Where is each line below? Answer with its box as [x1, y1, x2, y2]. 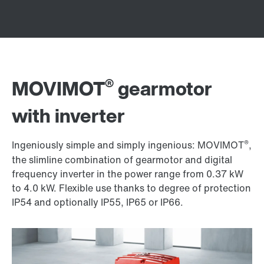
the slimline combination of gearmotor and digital [12, 153, 232, 167]
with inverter [12, 101, 125, 130]
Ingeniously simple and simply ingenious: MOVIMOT [12, 138, 244, 152]
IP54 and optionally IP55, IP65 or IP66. [12, 195, 183, 209]
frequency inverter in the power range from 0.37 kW [12, 167, 243, 181]
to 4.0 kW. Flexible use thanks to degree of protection [12, 181, 251, 195]
